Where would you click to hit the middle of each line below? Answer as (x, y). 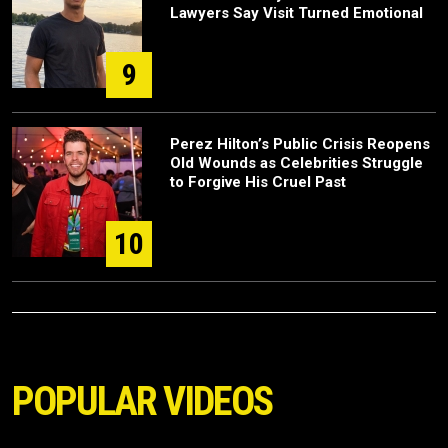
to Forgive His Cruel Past (258, 181)
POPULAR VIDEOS (142, 401)
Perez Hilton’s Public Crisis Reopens (300, 143)
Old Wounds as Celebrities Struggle (296, 162)
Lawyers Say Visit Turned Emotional (296, 12)
